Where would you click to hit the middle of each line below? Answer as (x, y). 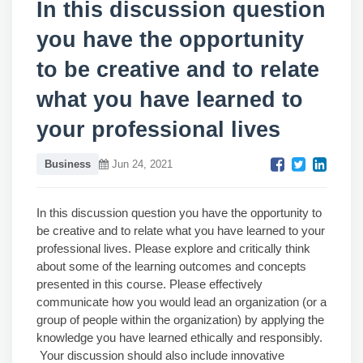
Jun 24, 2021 (141, 164)
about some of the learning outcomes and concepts (171, 266)
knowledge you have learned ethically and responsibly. (179, 337)
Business (68, 164)
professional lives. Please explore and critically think (173, 248)
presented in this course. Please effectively (149, 284)
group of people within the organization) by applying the (180, 320)
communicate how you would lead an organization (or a (181, 302)
